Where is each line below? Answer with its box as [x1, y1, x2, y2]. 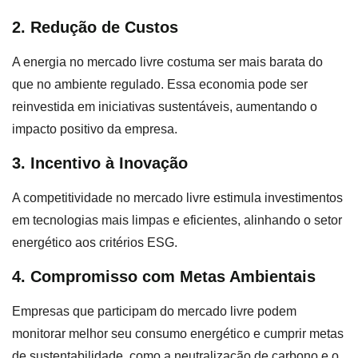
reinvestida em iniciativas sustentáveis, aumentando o [12, 99, 317, 113]
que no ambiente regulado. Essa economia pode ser [12, 77, 308, 91]
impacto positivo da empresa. [12, 121, 177, 136]
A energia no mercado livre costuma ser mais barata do [12, 54, 323, 69]
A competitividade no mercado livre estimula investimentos [12, 190, 343, 205]
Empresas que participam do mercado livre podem [12, 304, 296, 319]
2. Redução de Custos [12, 18, 178, 36]
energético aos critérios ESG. [12, 235, 177, 249]
